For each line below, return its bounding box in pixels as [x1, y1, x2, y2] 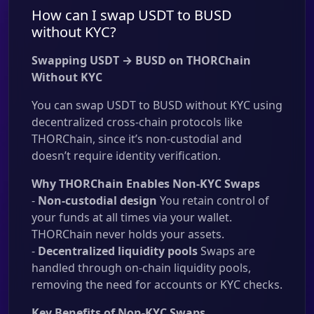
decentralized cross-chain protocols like [32, 114, 243, 130]
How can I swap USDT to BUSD [32, 6, 232, 25]
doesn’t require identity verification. [32, 148, 221, 163]
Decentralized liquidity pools [38, 243, 198, 259]
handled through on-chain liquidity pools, [32, 260, 251, 275]
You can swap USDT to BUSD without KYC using [32, 97, 282, 113]
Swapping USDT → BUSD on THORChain [32, 53, 251, 68]
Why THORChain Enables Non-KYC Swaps [32, 176, 260, 191]
